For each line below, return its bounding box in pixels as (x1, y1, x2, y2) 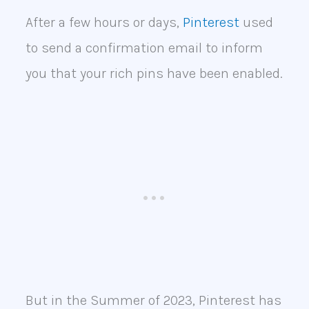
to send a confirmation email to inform (25, 40, 263, 57)
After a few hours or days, (25, 14, 183, 31)
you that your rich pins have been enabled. (25, 66, 283, 82)
